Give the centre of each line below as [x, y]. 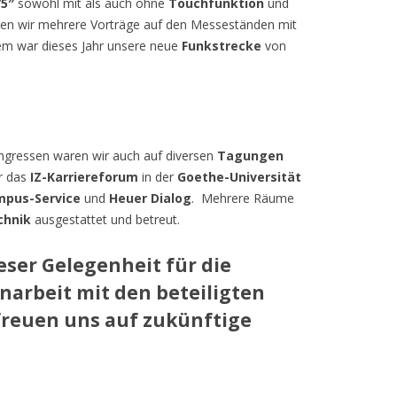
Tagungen [250, 156]
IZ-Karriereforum [84, 177]
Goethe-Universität [239, 177]
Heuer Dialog [150, 198]
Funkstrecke [222, 46]
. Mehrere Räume [243, 198]
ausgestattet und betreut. [105, 219]
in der [158, 177]
